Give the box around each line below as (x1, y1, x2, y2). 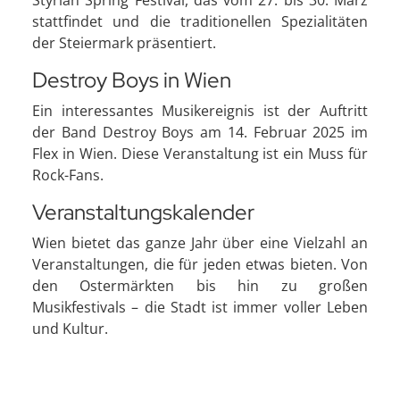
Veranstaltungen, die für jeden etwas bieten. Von (32, 254, 368, 274)
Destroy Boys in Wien (32, 65, 231, 94)
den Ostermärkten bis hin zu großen (32, 275, 368, 296)
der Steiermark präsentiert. (32, 32, 216, 53)
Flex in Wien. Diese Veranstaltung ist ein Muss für (32, 143, 368, 163)
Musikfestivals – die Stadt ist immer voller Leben (32, 296, 368, 317)
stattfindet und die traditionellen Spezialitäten (32, 11, 368, 31)
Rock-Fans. (32, 164, 104, 185)
